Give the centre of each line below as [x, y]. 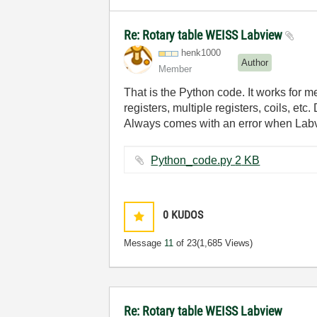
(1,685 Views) [225, 243]
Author [255, 62]
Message [144, 243]
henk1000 [201, 53]
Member [175, 69]
